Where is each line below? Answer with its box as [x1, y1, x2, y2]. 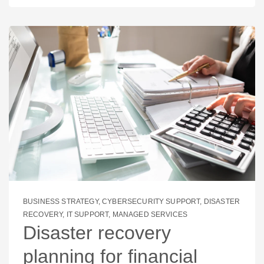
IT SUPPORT [66, 210, 109, 219]
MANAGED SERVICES [112, 210, 188, 219]
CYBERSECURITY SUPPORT [102, 197, 200, 206]
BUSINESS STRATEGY [23, 197, 98, 206]
